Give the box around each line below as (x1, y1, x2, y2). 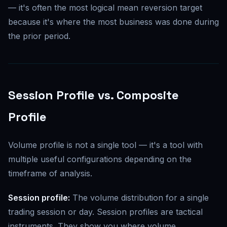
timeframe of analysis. (8, 168, 92, 179)
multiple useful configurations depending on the (8, 154, 192, 165)
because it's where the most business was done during (8, 17, 219, 27)
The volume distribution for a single (70, 193, 209, 203)
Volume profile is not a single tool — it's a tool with (8, 140, 203, 150)
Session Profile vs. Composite (8, 87, 179, 103)
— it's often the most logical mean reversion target (8, 3, 202, 13)
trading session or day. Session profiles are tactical (8, 207, 203, 217)
